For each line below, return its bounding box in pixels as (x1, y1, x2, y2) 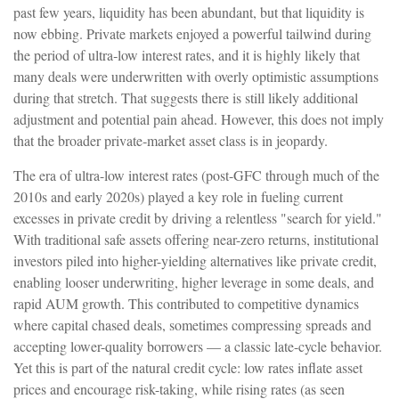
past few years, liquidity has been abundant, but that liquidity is (13, 2, 364, 21)
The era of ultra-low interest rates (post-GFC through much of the (13, 165, 379, 184)
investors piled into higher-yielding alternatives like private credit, (13, 250, 377, 270)
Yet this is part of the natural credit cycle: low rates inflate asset (13, 357, 362, 377)
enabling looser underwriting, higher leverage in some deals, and (13, 272, 374, 291)
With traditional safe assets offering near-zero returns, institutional (13, 229, 379, 248)
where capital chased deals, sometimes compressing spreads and (13, 314, 371, 334)
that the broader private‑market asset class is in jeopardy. (13, 130, 332, 150)
